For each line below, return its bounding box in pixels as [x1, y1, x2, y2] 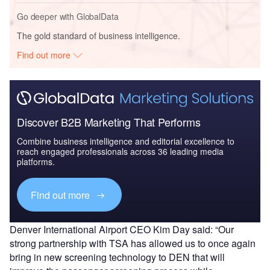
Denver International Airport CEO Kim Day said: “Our [10, 222, 234, 237]
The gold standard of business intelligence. [17, 29, 180, 42]
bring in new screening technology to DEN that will [10, 250, 225, 265]
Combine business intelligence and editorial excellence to [17, 135, 234, 148]
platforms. [17, 155, 55, 168]
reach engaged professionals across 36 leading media [17, 145, 224, 158]
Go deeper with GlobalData [17, 10, 119, 22]
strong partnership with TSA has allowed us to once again [10, 236, 256, 251]
